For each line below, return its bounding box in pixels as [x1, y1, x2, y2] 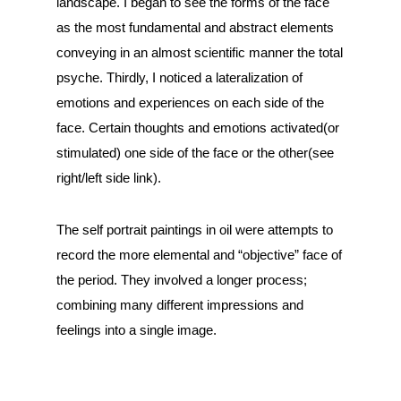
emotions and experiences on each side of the [55, 94, 324, 110]
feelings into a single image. [55, 322, 217, 338]
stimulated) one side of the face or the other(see [55, 144, 334, 160]
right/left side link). [55, 169, 161, 185]
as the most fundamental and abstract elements [55, 19, 334, 35]
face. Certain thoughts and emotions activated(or [55, 119, 339, 135]
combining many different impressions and [55, 297, 303, 313]
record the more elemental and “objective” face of [55, 247, 342, 263]
